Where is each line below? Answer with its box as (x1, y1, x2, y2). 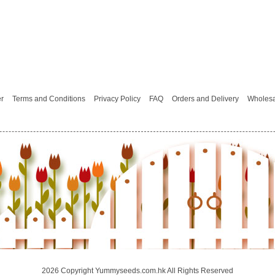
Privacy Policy (94, 95, 141, 103)
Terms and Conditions (12, 95, 85, 103)
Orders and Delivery (172, 95, 239, 103)
